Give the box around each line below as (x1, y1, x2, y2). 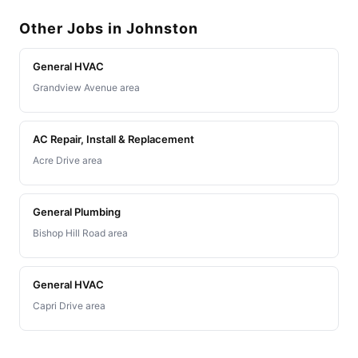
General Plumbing (33, 205, 121, 219)
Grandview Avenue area (33, 82, 140, 94)
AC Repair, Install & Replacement (33, 133, 194, 146)
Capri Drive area (33, 300, 105, 312)
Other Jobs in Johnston (19, 20, 198, 38)
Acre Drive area (33, 154, 102, 167)
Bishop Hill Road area (33, 227, 128, 240)
